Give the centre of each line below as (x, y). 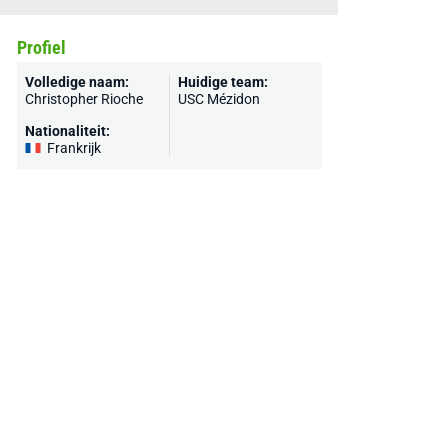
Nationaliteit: (67, 131)
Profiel (41, 47)
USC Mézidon (218, 99)
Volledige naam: (76, 82)
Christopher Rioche (83, 99)
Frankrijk (73, 148)
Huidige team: (222, 82)
